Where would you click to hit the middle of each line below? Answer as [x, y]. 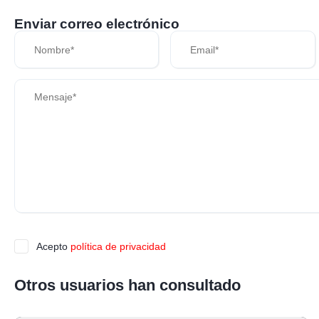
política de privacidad [118, 246]
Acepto [53, 246]
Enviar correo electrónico [97, 24]
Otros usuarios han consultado [127, 286]
